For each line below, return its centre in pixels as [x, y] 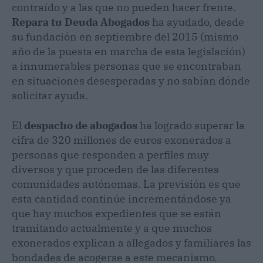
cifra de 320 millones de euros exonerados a [122, 140]
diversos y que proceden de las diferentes [115, 169]
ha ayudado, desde [198, 22]
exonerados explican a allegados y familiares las [131, 242]
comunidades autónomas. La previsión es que [126, 184]
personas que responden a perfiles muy [110, 154]
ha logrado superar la [191, 125]
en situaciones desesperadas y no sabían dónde [131, 80]
